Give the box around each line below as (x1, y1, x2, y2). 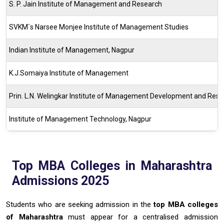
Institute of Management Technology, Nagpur (9, 114, 151, 123)
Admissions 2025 (12, 173, 109, 188)
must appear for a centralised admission (62, 212, 218, 221)
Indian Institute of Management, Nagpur (9, 45, 134, 54)
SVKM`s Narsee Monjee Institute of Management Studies (9, 22, 188, 31)
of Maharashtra (6, 212, 63, 221)
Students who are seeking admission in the (6, 199, 151, 209)
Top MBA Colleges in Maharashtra (12, 158, 212, 173)
